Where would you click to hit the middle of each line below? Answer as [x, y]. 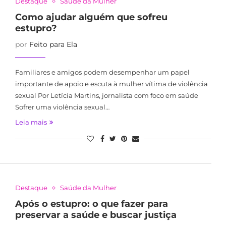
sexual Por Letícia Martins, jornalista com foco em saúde [106, 95]
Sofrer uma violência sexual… [62, 107]
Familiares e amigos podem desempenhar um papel [102, 72]
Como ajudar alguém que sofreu [91, 17]
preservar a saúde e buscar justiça [96, 215]
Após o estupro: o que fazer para [91, 204]
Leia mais [31, 122]
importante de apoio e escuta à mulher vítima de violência [111, 84]
